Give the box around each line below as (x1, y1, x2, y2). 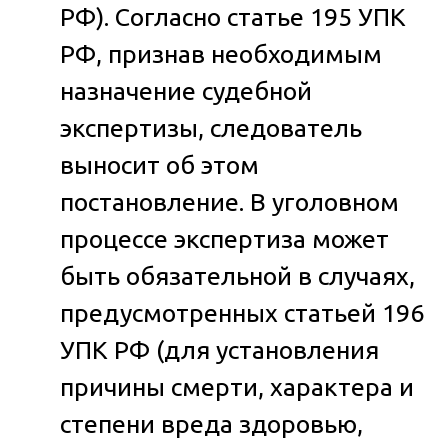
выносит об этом (60, 150, 259, 179)
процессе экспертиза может (60, 224, 389, 253)
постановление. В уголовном (60, 187, 399, 216)
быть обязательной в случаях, (60, 261, 415, 290)
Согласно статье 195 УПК (109, 2, 406, 31)
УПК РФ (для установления (60, 335, 379, 364)
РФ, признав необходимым (60, 39, 382, 68)
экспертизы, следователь (60, 113, 362, 142)
